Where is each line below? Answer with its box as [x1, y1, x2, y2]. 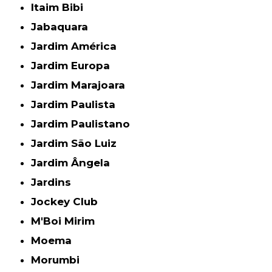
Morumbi [41, 254, 80, 267]
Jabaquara [36, 21, 89, 33]
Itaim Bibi [34, 1, 84, 14]
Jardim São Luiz [36, 137, 117, 150]
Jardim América [36, 40, 117, 53]
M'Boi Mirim [43, 215, 95, 228]
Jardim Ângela [36, 157, 110, 169]
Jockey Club [36, 195, 98, 208]
